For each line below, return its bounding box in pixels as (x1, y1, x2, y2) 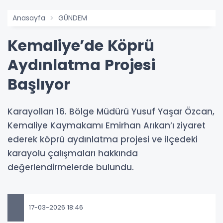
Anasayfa (12, 12, 45, 23)
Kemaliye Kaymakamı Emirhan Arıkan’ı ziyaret (7, 119, 206, 131)
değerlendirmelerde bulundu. (7, 161, 134, 173)
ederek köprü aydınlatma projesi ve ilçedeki (7, 133, 198, 145)
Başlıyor (7, 74, 70, 95)
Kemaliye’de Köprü (7, 35, 154, 56)
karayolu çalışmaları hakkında (7, 147, 138, 159)
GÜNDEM (58, 12, 87, 23)
